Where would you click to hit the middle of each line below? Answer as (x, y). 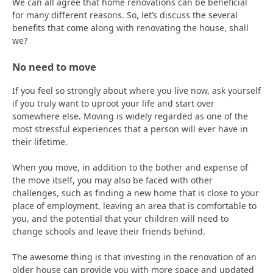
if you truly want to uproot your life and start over (113, 104)
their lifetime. (41, 142)
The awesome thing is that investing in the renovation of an (134, 257)
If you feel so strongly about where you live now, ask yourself (136, 91)
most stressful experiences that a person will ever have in (130, 129)
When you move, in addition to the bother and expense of (130, 168)
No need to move (54, 67)
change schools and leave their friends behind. (109, 232)
